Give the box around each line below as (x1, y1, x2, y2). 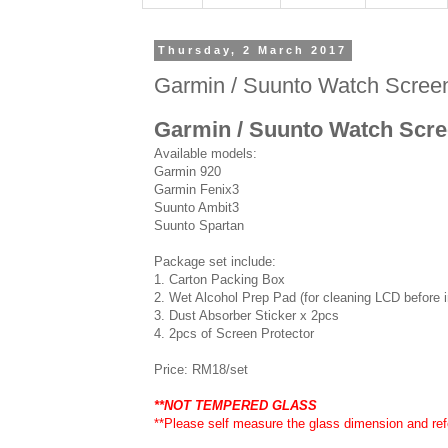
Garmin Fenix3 (154, 182, 239, 198)
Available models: (154, 146, 257, 162)
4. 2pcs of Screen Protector (154, 326, 314, 342)
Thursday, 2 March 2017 (158, 44, 348, 57)
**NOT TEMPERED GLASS (154, 398, 317, 414)
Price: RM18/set (154, 362, 248, 378)
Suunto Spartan (154, 218, 244, 234)
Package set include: (154, 254, 276, 270)
